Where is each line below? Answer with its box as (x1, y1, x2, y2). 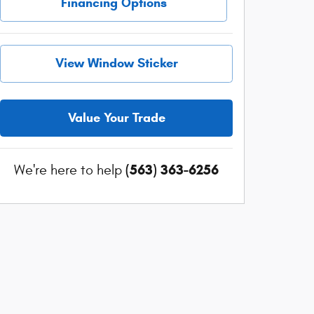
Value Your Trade (67, 109, 165, 125)
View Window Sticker (55, 55, 178, 71)
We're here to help (14, 161, 122, 178)
